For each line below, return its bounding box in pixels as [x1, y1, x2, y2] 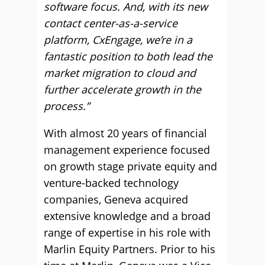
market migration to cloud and [44, 66, 196, 80]
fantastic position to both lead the [44, 49, 212, 63]
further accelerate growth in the [44, 82, 201, 96]
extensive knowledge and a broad [44, 209, 211, 223]
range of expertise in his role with [44, 225, 211, 240]
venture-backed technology [44, 176, 179, 190]
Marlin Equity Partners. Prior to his [44, 242, 215, 256]
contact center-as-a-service [44, 16, 177, 30]
